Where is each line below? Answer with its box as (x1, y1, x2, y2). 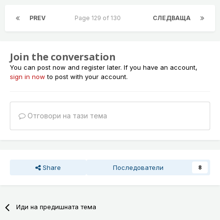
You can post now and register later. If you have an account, (10, 63, 197, 72)
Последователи (113, 164, 164, 172)
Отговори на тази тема (26, 111, 107, 120)
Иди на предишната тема (16, 203, 97, 211)
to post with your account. (45, 73, 128, 81)
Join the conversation (10, 50, 116, 64)
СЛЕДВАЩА (153, 14, 191, 22)
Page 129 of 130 (75, 14, 124, 22)
